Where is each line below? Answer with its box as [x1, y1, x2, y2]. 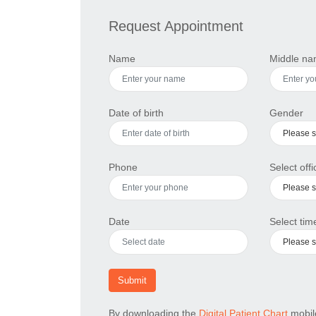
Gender [269, 107, 303, 119]
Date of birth [109, 107, 164, 119]
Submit [118, 274, 147, 286]
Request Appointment [109, 18, 243, 34]
